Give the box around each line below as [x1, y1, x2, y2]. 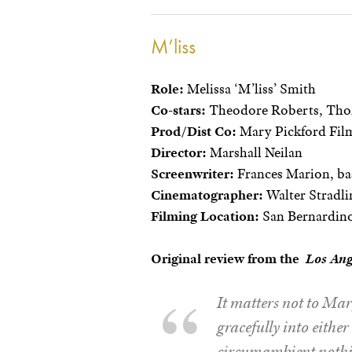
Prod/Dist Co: [151, 122, 236, 140]
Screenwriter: [151, 164, 234, 182]
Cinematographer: [151, 185, 263, 203]
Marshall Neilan [207, 143, 302, 161]
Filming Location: [151, 207, 259, 225]
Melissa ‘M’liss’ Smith [184, 79, 316, 97]
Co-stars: [151, 101, 206, 119]
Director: [151, 143, 207, 161]
